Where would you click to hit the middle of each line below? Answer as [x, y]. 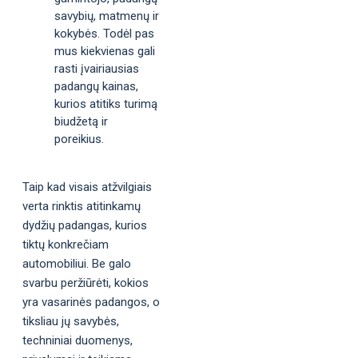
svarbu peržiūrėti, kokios [86, 283]
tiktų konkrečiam [66, 245]
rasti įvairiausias [97, 69]
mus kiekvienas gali [105, 51]
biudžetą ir [81, 121]
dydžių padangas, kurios [85, 225]
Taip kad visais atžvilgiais [87, 187]
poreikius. [79, 139]
